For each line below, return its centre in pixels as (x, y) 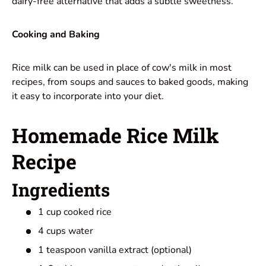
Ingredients (61, 190)
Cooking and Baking (56, 34)
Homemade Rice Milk (115, 135)
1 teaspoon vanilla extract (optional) (115, 250)
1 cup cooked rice (75, 212)
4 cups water (66, 231)
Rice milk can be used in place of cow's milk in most (122, 67)
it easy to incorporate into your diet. (88, 96)
